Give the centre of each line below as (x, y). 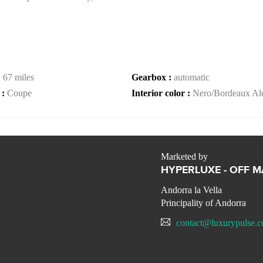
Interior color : (162, 93)
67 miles (18, 77)
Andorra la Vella (191, 190)
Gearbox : (153, 77)
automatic (192, 77)
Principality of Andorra (203, 203)
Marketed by (184, 157)
